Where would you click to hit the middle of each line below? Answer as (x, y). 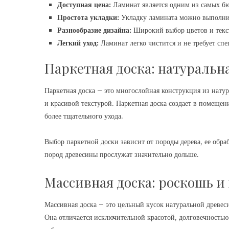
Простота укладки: (88, 17)
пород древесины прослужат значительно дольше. (122, 154)
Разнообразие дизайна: (94, 30)
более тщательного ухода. (84, 116)
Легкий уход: (78, 43)
